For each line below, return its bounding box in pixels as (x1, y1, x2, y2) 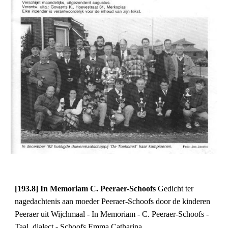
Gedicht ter (158, 184, 194, 193)
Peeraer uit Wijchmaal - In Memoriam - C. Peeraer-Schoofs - (15, 210, 209, 219)
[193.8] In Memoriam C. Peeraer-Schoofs (15, 184, 158, 193)
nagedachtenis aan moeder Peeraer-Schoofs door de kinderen (15, 197, 211, 206)
